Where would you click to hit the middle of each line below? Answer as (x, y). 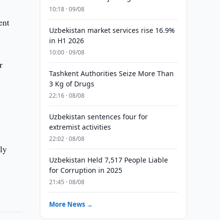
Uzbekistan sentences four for (98, 117)
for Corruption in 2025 (85, 170)
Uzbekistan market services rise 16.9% (112, 30)
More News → (71, 204)
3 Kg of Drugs (71, 84)
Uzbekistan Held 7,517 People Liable (108, 160)
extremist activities (80, 127)
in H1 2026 (66, 41)
